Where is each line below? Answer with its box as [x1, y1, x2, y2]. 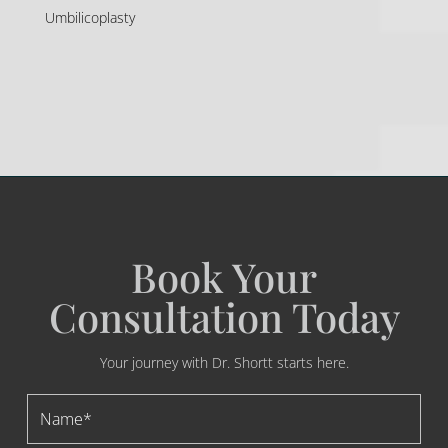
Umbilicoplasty [44, 7, 135, 27]
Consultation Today [48, 290, 400, 344]
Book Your [131, 250, 317, 304]
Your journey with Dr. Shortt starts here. [99, 353, 349, 373]
